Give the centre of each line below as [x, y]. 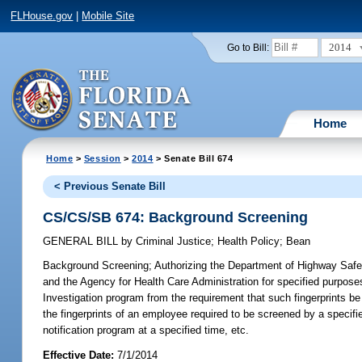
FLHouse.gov [42, 16]
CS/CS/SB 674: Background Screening [176, 217]
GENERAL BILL [82, 242]
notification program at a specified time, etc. [146, 330]
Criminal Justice [172, 242]
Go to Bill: [248, 47]
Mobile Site [108, 16]
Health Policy [249, 242]
